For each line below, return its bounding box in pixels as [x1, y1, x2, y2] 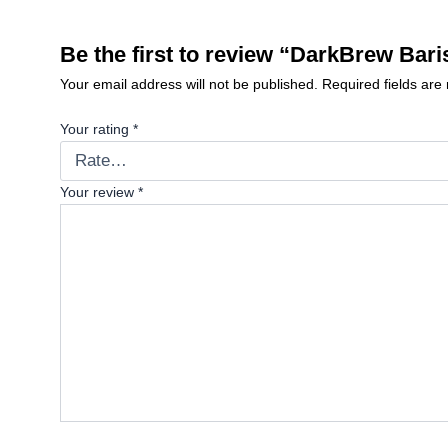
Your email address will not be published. [60, 75, 318, 92]
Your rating [60, 120, 133, 137]
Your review [60, 183, 138, 200]
